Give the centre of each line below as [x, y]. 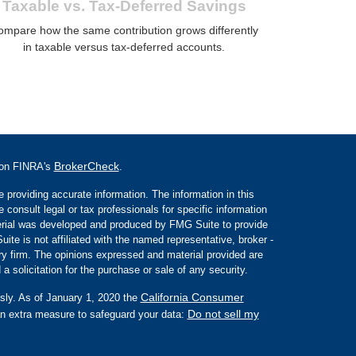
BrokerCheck [86, 166]
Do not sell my [223, 313]
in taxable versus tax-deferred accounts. [124, 46]
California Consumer [192, 297]
